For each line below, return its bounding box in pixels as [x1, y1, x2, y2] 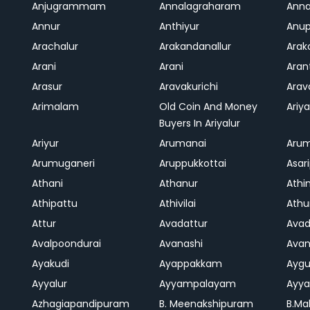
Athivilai [159, 197, 196, 210]
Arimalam [32, 100, 79, 113]
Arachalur [32, 39, 78, 53]
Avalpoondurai [32, 237, 101, 250]
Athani [32, 176, 63, 190]
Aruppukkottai [159, 156, 226, 170]
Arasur [32, 80, 62, 93]
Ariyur [32, 136, 59, 150]
